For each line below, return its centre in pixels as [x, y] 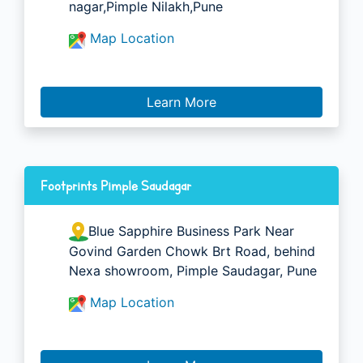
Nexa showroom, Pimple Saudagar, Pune [193, 271]
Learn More [181, 102]
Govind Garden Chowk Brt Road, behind [192, 252]
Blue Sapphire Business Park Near [191, 231]
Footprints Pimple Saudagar [116, 185]
